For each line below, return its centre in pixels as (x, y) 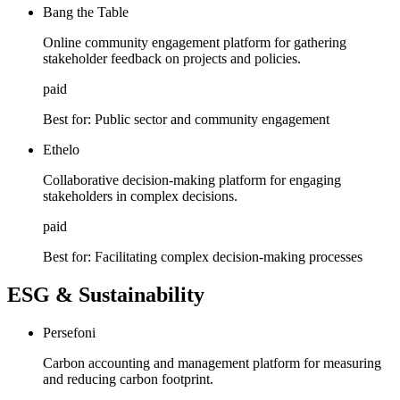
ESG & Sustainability (106, 295)
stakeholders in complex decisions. (140, 196)
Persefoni (69, 333)
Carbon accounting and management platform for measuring (212, 363)
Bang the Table (86, 12)
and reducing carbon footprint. (128, 379)
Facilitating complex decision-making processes (229, 257)
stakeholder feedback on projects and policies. (172, 59)
